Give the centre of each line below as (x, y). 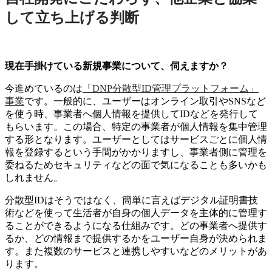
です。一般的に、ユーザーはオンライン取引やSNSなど (145, 101)
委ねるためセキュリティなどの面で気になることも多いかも (136, 165)
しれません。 (34, 178)
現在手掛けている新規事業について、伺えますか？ (117, 66)
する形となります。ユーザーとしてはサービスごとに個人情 (136, 140)
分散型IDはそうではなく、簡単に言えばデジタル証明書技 (131, 200)
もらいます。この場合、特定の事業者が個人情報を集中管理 (136, 127)
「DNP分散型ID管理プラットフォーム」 (171, 89)
